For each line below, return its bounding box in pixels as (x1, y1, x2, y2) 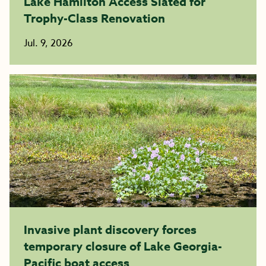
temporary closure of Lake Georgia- (24, 238, 222, 254)
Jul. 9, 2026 (24, 36, 73, 50)
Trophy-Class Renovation (24, 10, 165, 26)
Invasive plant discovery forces (24, 221, 197, 237)
